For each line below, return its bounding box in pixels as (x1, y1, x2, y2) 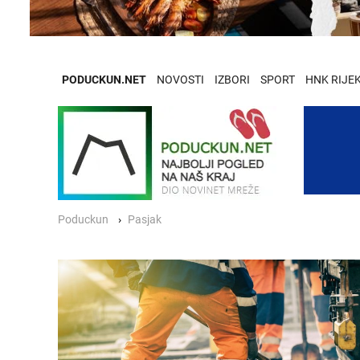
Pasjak (128, 212, 162, 227)
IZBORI (215, 72, 250, 87)
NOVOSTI (157, 72, 204, 87)
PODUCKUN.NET (62, 72, 146, 87)
